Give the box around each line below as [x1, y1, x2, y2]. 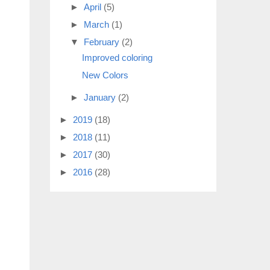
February [84, 37, 122, 48]
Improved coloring [81, 52, 152, 63]
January [84, 92, 118, 102]
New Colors [81, 70, 128, 80]
